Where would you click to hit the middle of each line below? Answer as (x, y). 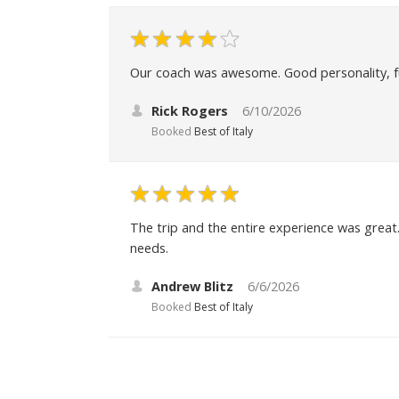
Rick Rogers (190, 110)
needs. (149, 248)
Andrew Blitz (192, 286)
